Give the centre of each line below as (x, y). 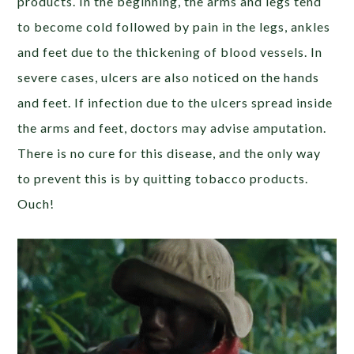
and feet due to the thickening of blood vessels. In (170, 52)
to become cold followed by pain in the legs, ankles (174, 27)
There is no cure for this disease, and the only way (169, 153)
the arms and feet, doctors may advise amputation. (172, 128)
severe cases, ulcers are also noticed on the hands (169, 77)
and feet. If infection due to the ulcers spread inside (175, 103)
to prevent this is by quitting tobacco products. (163, 179)
